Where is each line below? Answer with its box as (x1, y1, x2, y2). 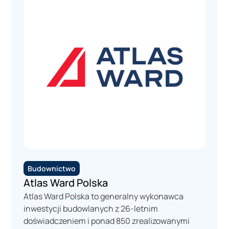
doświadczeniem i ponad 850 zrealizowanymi (24, 215, 190, 226)
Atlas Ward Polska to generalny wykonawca (24, 190, 184, 202)
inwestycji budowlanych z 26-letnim (24, 202, 158, 214)
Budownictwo (28, 163, 76, 173)
